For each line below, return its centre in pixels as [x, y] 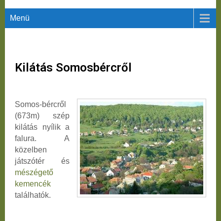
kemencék [33, 184]
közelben [31, 150]
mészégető [34, 172]
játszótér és [42, 161]
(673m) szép [42, 116]
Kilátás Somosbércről [73, 68]
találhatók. [33, 195]
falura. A [42, 138]
